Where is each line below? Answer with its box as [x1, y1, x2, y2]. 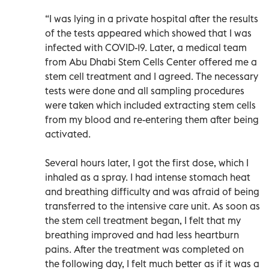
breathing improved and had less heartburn [45, 228, 239, 241]
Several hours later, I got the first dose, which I [45, 156, 249, 169]
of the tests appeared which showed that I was [45, 26, 252, 39]
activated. [45, 127, 91, 140]
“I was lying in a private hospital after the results [45, 12, 258, 25]
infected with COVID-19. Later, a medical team [45, 41, 247, 53]
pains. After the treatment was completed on [45, 243, 244, 255]
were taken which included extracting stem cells [45, 98, 256, 111]
